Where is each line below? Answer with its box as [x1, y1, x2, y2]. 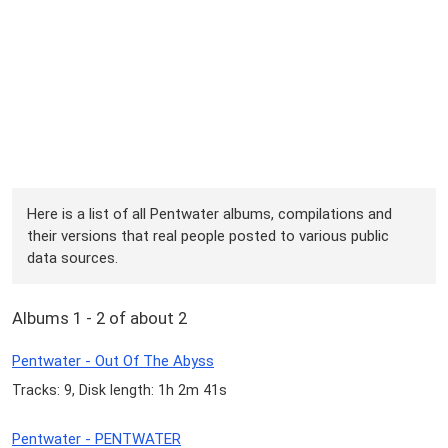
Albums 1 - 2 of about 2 [12, 308, 187, 329]
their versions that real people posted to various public [27, 226, 390, 245]
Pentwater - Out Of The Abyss [12, 352, 214, 371]
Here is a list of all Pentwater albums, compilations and [27, 204, 393, 223]
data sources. [27, 248, 119, 267]
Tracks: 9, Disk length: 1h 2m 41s [12, 382, 227, 399]
